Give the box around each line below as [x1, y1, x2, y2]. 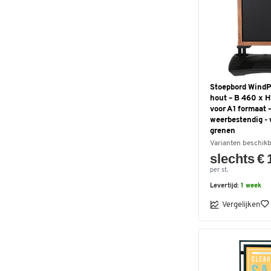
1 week [241, 183, 261, 189]
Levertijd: [210, 183, 241, 189]
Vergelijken [222, 200, 260, 209]
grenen [210, 127, 235, 135]
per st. [210, 167, 228, 174]
